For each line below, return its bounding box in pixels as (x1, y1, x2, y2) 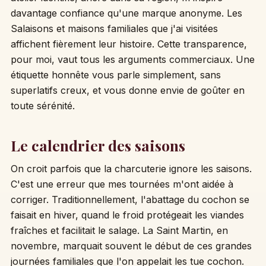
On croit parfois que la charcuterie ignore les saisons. (10, 163, 252, 175)
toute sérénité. (10, 100, 75, 112)
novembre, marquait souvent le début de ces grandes (10, 240, 252, 252)
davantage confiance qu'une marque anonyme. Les (10, 7, 242, 20)
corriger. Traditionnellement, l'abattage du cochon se (10, 194, 249, 206)
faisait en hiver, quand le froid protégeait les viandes (10, 209, 244, 221)
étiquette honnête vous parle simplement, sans (10, 69, 221, 81)
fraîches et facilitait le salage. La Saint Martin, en (10, 224, 228, 237)
